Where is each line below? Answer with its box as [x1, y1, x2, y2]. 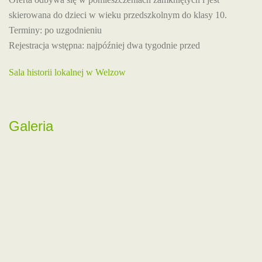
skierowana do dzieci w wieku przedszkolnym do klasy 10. [9, 10, 227, 20]
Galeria [9, 118, 53, 134]
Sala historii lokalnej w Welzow [9, 67, 126, 77]
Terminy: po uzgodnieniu [9, 25, 102, 35]
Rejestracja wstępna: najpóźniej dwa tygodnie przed [9, 40, 200, 50]
